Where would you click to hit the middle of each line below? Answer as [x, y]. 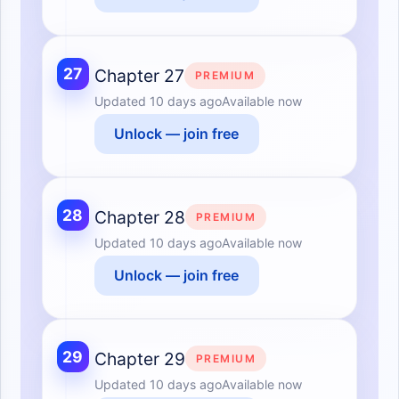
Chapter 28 [139, 217]
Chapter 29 [139, 358]
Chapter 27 [139, 75]
